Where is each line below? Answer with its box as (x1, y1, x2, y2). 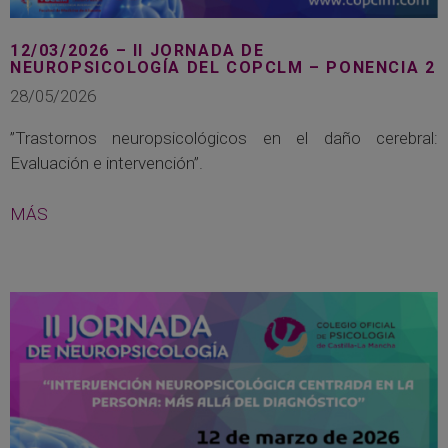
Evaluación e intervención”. (10, 153, 203, 174)
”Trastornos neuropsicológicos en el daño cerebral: (10, 128, 438, 149)
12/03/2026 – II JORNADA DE (10, 40, 265, 60)
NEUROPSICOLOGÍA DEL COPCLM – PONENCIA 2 (10, 57, 436, 77)
